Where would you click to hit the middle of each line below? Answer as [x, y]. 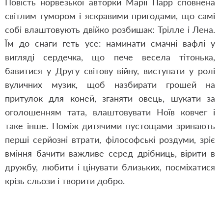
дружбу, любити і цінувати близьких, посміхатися [110, 167]
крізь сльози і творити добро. [65, 181]
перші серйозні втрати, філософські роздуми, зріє [110, 139]
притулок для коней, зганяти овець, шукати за [110, 98]
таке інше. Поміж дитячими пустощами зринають [110, 126]
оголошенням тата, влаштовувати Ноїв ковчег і [110, 112]
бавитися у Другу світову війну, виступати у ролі [110, 71]
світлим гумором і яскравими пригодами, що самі [110, 16]
